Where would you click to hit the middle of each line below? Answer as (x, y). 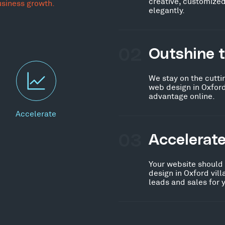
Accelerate (36, 113)
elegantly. (167, 10)
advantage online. (182, 95)
